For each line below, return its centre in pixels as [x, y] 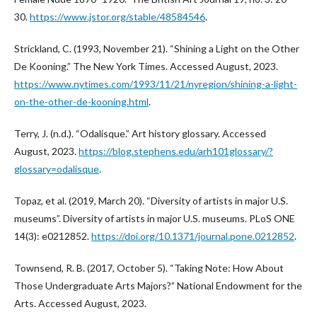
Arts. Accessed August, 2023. [80, 303]
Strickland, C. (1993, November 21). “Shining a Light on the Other [157, 48]
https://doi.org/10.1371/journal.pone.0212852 [193, 236]
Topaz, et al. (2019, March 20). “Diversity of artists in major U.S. [151, 201]
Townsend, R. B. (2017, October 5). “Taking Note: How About [149, 268]
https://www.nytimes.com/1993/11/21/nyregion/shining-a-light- [156, 84]
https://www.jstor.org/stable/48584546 [117, 17]
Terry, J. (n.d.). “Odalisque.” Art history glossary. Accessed [140, 133]
